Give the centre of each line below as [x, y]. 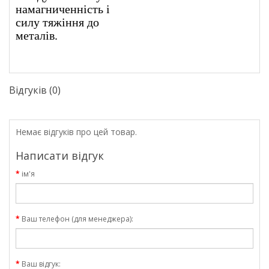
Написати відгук [60, 155]
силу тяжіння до [57, 22]
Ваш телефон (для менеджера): [77, 219]
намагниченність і [63, 9]
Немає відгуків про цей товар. [76, 131]
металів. [37, 35]
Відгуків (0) [35, 90]
